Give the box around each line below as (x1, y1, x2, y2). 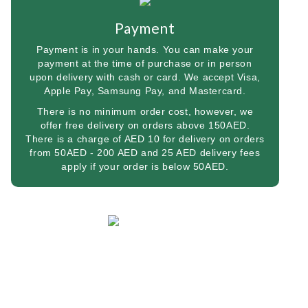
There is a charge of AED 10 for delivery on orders (25, 133, 265, 144)
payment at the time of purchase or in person (38, 58, 252, 69)
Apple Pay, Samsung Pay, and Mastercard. (44, 85, 246, 96)
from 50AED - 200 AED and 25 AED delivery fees (30, 147, 261, 158)
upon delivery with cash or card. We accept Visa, (30, 71, 261, 82)
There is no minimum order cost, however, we (36, 106, 254, 117)
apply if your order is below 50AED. (61, 161, 229, 172)
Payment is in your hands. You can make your (36, 44, 254, 55)
